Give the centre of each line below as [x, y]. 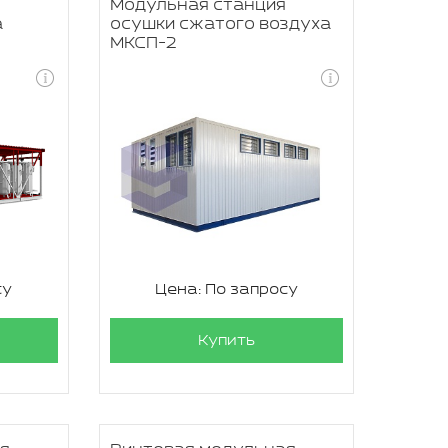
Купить [226, 340]
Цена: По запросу [226, 289]
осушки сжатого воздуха [220, 24]
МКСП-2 [143, 43]
